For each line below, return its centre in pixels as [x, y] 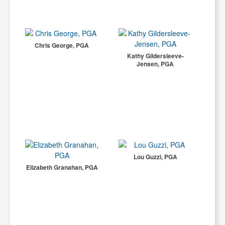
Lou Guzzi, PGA [155, 157]
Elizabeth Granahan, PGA [62, 167]
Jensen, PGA [155, 64]
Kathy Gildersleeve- [155, 56]
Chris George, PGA [62, 45]
